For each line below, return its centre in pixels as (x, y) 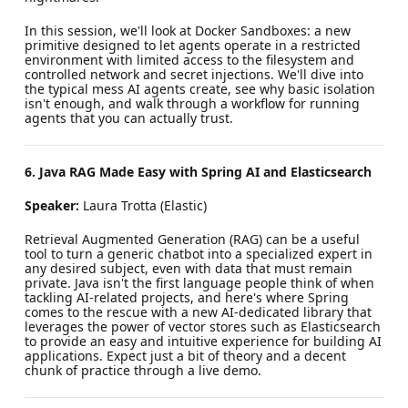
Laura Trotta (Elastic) (143, 205)
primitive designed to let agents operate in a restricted (192, 45)
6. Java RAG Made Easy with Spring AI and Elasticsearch (198, 171)
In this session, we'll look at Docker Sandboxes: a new (187, 30)
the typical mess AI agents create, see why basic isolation (199, 88)
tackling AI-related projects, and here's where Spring (186, 297)
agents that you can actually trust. (128, 117)
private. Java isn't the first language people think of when (199, 282)
